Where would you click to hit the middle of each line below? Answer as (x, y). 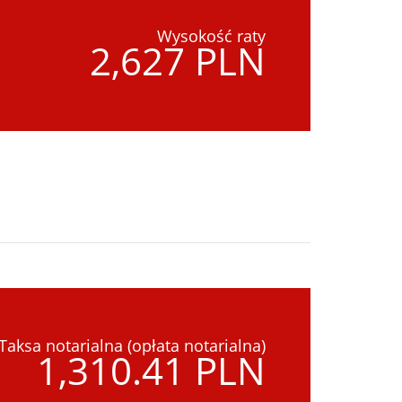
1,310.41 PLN (151, 371)
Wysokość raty (211, 36)
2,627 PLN (178, 61)
